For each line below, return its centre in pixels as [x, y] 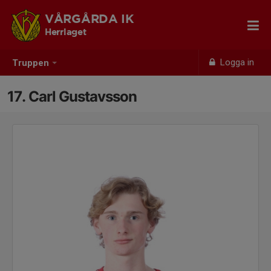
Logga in [236, 62]
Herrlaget [66, 32]
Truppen [31, 63]
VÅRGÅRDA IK [90, 19]
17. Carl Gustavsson [72, 96]
